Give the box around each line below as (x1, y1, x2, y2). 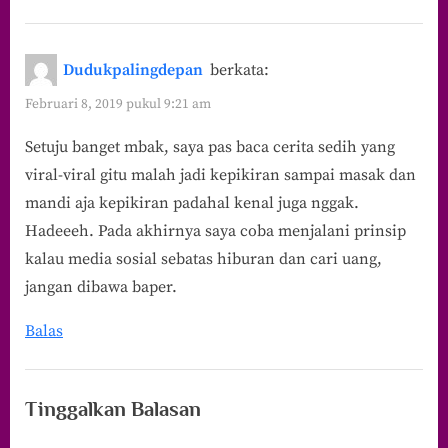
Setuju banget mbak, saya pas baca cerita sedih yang (25, 137, 395, 158)
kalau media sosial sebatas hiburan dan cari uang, (25, 249, 382, 270)
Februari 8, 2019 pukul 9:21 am (25, 95, 211, 113)
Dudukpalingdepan (63, 60, 204, 81)
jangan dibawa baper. (25, 277, 177, 298)
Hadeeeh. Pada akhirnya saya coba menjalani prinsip (25, 221, 406, 242)
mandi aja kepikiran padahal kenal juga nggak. (25, 193, 359, 214)
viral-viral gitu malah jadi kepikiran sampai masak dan (25, 165, 416, 186)
